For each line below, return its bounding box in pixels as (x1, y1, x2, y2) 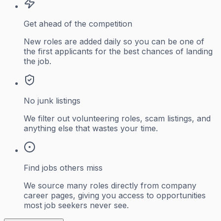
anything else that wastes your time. (24, 123, 158, 133)
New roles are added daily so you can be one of (24, 36, 204, 46)
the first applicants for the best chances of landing (24, 46, 213, 56)
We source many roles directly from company (24, 180, 196, 190)
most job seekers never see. (24, 200, 129, 210)
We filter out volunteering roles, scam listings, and (24, 113, 211, 123)
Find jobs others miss (24, 162, 103, 173)
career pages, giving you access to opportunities (24, 190, 206, 200)
